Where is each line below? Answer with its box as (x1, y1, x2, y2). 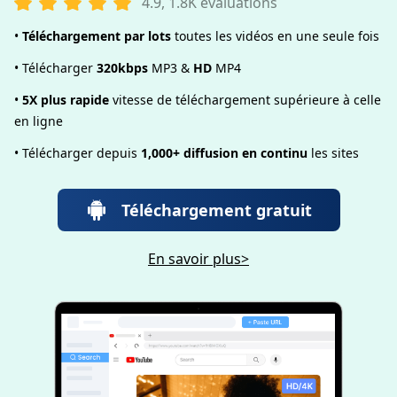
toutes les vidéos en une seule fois (171, 27, 379, 44)
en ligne (14, 113, 63, 129)
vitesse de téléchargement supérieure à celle (109, 91, 381, 108)
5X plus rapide (22, 91, 109, 108)
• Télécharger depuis (14, 144, 141, 161)
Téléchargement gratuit (121, 199, 312, 221)
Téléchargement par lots (22, 27, 171, 44)
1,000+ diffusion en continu (141, 144, 307, 161)
